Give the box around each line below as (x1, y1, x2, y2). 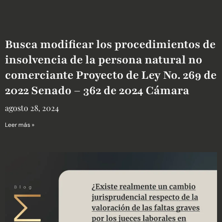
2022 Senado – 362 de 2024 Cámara (5, 83, 189, 99)
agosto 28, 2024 (5, 103, 59, 113)
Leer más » (5, 121, 34, 129)
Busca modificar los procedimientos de (5, 37, 216, 53)
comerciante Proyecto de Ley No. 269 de (5, 67, 217, 83)
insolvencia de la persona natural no (5, 52, 202, 68)
